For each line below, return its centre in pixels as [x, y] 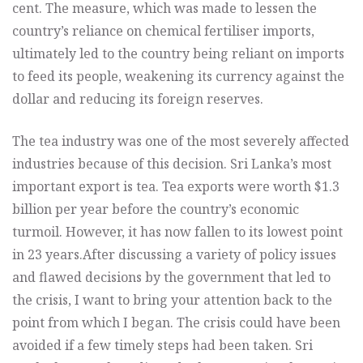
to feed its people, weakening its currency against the [178, 76]
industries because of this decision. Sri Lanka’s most [172, 163]
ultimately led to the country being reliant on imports [178, 53]
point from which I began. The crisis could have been [176, 322]
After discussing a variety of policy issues [209, 254]
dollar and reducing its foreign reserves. [138, 98]
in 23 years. [47, 254]
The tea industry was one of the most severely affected [181, 141]
